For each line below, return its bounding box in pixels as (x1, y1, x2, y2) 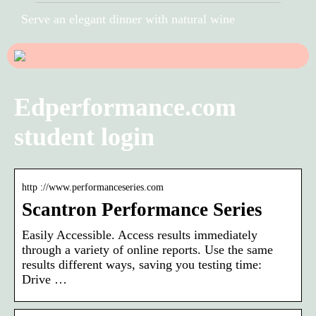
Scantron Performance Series (22, 198, 262, 220)
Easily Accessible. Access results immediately (22, 227, 257, 242)
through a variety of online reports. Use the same (22, 242, 273, 257)
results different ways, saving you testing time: (22, 257, 262, 272)
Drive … (22, 272, 67, 286)
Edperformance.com (14, 92, 236, 121)
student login (14, 122, 154, 151)
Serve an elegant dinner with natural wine (21, 11, 235, 26)
